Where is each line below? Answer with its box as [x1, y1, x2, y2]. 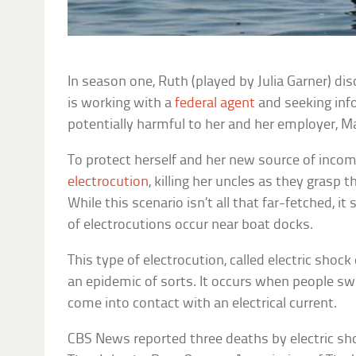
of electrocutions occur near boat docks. [68, 217, 314, 233]
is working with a [68, 95, 176, 111]
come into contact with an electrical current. [68, 296, 338, 311]
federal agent [175, 95, 256, 111]
